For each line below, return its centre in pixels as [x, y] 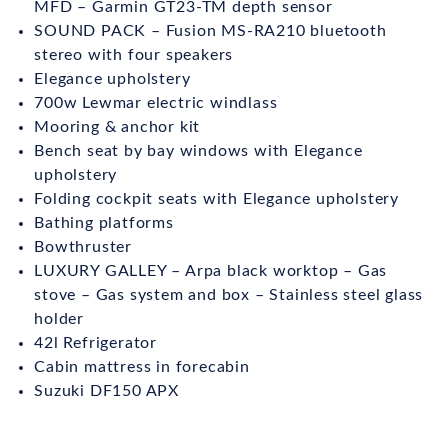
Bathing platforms [104, 223]
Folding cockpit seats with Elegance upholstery [216, 199]
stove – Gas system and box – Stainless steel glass [229, 295]
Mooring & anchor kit [117, 127]
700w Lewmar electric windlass [156, 103]
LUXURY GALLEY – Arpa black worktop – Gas [211, 271]
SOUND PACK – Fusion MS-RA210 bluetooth [210, 31]
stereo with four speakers [134, 55]
